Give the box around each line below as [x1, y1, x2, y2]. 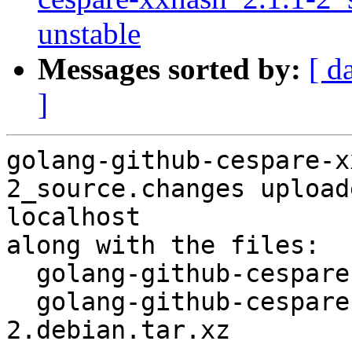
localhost [6, 203, 141, 232]
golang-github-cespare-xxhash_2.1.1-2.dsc [6, 259, 36, 288]
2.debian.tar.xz [6, 316, 230, 345]
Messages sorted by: [38, 52, 301, 86]
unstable [38, 16, 141, 51]
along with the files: [6, 231, 320, 260]
